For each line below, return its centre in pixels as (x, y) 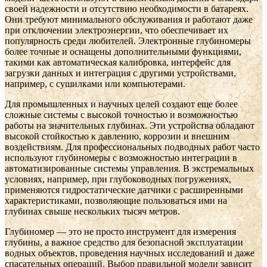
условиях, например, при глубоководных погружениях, (118, 179)
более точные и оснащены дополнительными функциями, (123, 52)
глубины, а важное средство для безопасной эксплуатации (124, 243)
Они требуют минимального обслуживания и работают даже (129, 20)
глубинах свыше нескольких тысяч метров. (92, 212)
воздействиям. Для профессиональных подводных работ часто (132, 147)
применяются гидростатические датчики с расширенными (124, 190)
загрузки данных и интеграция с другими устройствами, (120, 73)
